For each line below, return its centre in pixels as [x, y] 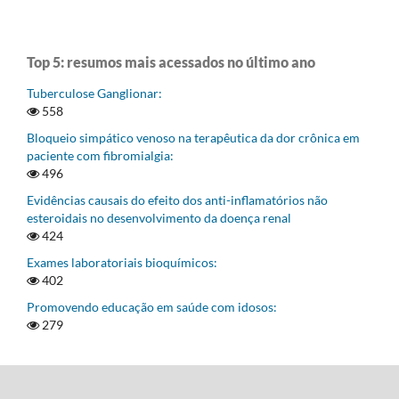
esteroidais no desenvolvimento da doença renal [159, 218]
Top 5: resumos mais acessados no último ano [171, 62]
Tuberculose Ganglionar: [94, 94]
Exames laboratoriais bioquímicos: [122, 263]
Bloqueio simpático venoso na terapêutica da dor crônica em [193, 138]
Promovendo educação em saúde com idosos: [152, 307]
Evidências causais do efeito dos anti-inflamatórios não [177, 200]
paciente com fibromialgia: [100, 156]
